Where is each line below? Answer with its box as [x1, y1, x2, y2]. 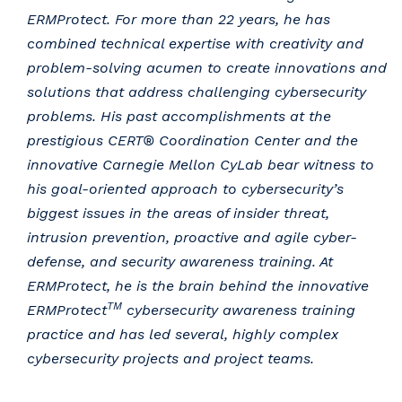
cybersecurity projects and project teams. [27, 350, 314, 368]
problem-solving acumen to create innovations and [27, 59, 387, 77]
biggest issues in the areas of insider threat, [27, 205, 329, 223]
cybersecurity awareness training [122, 301, 355, 319]
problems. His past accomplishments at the [27, 108, 331, 126]
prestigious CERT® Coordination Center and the [27, 132, 358, 150]
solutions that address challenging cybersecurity [27, 83, 366, 101]
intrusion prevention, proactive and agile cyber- [27, 229, 357, 247]
